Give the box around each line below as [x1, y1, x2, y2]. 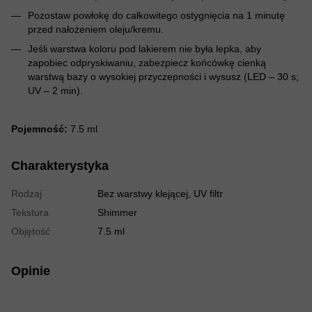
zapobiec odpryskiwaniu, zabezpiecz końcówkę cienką [28, 56, 266, 68]
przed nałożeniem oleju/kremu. [28, 23, 164, 35]
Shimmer [97, 207, 137, 219]
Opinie [11, 264, 50, 279]
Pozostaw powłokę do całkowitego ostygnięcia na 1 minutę [28, 9, 285, 21]
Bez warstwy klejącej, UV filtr [97, 188, 223, 200]
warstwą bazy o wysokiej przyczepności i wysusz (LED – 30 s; [28, 70, 299, 82]
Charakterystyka [11, 159, 109, 173]
